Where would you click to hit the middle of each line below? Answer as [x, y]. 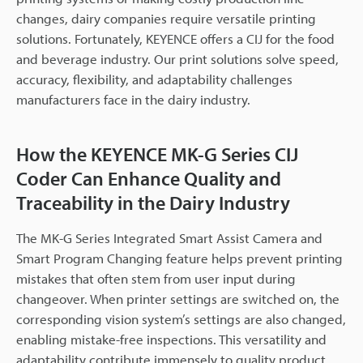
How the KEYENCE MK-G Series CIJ [157, 154]
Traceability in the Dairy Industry [153, 202]
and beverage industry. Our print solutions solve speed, [177, 58]
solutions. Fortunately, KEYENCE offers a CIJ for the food [175, 38]
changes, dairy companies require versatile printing [166, 18]
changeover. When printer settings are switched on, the [178, 298]
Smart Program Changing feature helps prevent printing [179, 258]
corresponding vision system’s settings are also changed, [181, 318]
